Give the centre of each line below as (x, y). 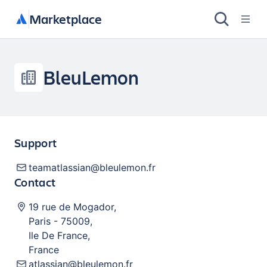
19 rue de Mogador (71, 207)
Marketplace (66, 19)
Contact (35, 182)
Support (36, 143)
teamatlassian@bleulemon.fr (92, 167)
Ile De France (58, 235)
